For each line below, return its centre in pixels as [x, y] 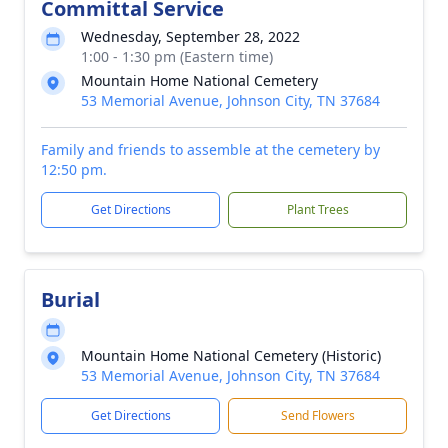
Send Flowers [317, 415]
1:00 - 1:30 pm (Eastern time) [177, 56]
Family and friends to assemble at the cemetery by [210, 149]
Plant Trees [317, 209]
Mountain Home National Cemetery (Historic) [231, 355]
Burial [70, 299]
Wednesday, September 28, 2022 [190, 36]
